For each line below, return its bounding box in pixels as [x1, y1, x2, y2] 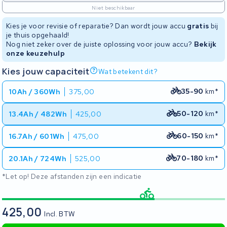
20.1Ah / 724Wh [9, 154, 66, 163]
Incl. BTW [44, 209, 75, 218]
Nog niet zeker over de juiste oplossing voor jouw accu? [6, 40, 194, 49]
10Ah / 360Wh [9, 87, 61, 96]
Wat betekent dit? [98, 66, 158, 76]
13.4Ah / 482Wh [9, 109, 67, 119]
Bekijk [194, 40, 217, 49]
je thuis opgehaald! [6, 30, 69, 40]
